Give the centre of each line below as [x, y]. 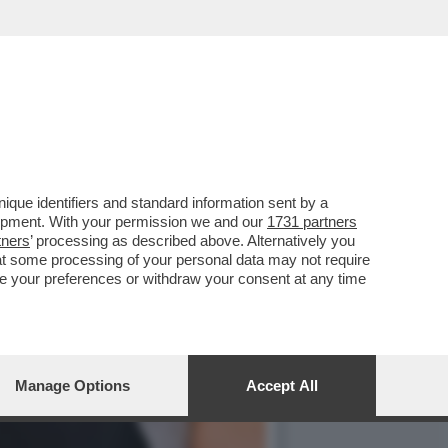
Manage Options [72, 385]
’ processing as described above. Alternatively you [192, 240]
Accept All [282, 385]
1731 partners [312, 221]
